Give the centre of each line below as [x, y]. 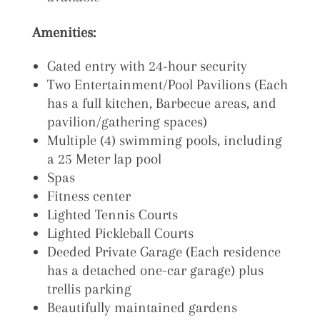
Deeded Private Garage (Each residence [164, 251]
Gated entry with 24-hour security [147, 66]
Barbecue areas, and [216, 103]
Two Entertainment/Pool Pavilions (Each [167, 84]
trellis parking [89, 289]
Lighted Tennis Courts [112, 214]
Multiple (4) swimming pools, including [164, 140]
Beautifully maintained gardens [142, 307]
